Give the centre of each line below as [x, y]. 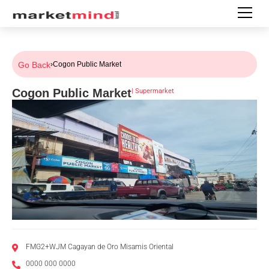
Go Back [34, 65]
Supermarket [155, 91]
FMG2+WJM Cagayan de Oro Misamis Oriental [99, 247]
